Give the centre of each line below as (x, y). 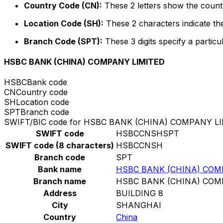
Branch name (60, 181)
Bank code (47, 82)
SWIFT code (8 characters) (60, 146)
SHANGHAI (139, 205)
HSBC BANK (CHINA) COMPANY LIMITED (84, 62)
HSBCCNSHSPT (148, 134)
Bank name (60, 169)
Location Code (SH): (64, 23)
